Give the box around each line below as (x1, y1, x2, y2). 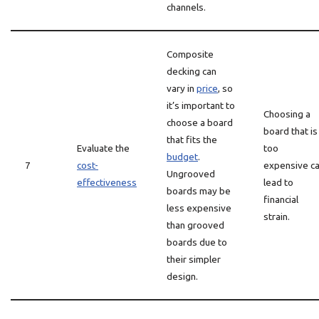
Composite (167, 48, 214, 60)
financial (263, 194, 298, 205)
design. (167, 271, 198, 282)
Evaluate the (77, 142, 130, 154)
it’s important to (167, 100, 235, 111)
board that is (263, 125, 318, 137)
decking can (167, 66, 216, 77)
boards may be (167, 185, 231, 197)
